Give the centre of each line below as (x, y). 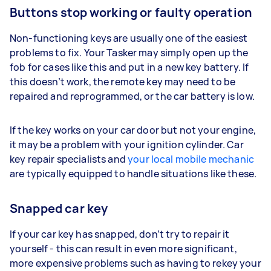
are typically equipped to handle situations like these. (133, 173)
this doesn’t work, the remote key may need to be (123, 81)
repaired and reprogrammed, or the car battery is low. (133, 96)
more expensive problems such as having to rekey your (135, 263)
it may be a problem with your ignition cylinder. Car (127, 144)
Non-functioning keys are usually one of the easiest (129, 38)
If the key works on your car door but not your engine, (133, 130)
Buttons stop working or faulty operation (131, 12)
